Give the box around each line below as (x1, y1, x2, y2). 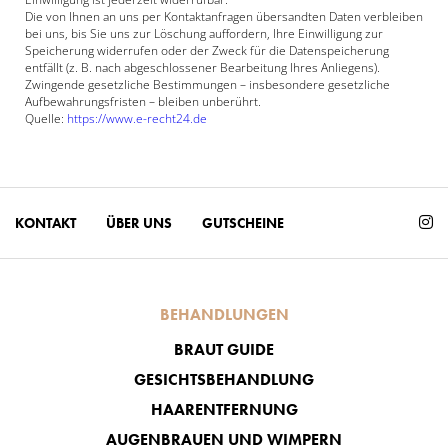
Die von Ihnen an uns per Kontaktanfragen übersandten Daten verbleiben (25, 8, 423, 25)
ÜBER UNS (106, 213, 172, 232)
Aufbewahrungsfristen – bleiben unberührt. (25, 93, 261, 110)
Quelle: (25, 110, 67, 127)
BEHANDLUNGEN (159, 304, 289, 325)
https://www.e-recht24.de (67, 110, 207, 127)
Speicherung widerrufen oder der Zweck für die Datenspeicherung (25, 42, 389, 59)
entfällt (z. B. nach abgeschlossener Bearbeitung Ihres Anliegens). (25, 59, 380, 76)
